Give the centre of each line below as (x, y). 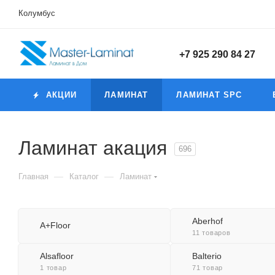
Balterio (207, 256)
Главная (33, 176)
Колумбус (37, 13)
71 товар (207, 268)
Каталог (84, 176)
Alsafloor (57, 256)
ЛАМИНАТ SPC (209, 95)
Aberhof (207, 221)
